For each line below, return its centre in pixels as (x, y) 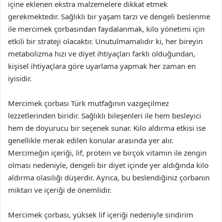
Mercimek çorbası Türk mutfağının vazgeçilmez (88, 103)
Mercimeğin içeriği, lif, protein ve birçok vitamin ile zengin (107, 153)
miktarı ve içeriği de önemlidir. (60, 190)
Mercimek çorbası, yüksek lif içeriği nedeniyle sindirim (101, 215)
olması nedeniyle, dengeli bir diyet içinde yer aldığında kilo (108, 165)
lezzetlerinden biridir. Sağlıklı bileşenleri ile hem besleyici (105, 115)
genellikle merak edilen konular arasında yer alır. (91, 140)
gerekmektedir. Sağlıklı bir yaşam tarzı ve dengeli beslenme (109, 16)
